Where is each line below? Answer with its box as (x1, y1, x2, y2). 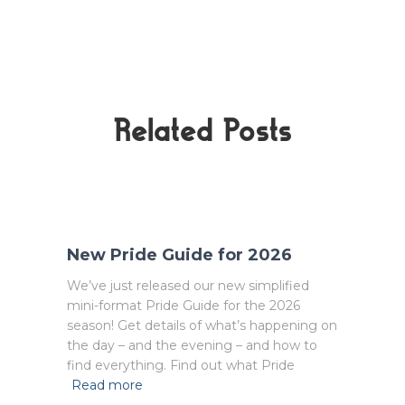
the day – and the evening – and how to (67, 336, 317, 353)
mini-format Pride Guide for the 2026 (67, 297, 300, 314)
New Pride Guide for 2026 (67, 244, 292, 265)
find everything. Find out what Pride (67, 356, 295, 373)
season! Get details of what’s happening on (67, 316, 337, 334)
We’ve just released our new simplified (67, 277, 309, 294)
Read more (71, 376, 143, 393)
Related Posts (113, 107, 292, 152)
